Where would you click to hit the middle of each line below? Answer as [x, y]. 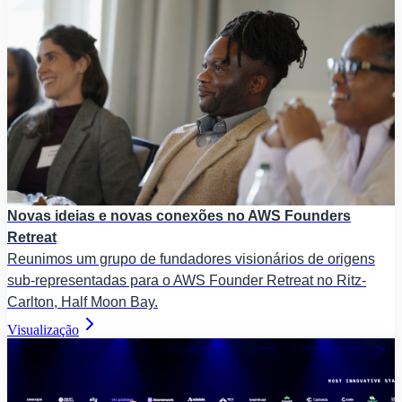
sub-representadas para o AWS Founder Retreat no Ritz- [187, 280]
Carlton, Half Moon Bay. [83, 301]
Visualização [43, 329]
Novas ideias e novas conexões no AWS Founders [179, 215]
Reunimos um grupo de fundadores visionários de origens [191, 258]
